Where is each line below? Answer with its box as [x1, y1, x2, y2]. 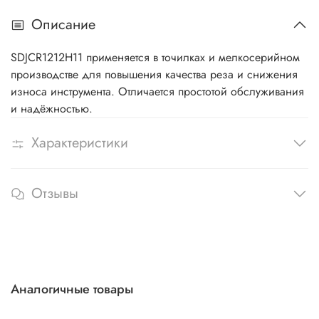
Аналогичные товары [11, 279, 133, 298]
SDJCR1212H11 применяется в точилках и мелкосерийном [11, 49, 300, 66]
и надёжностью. [11, 100, 93, 117]
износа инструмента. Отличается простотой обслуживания [11, 83, 304, 100]
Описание [31, 14, 95, 36]
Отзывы [31, 183, 78, 204]
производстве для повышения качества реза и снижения [11, 66, 298, 83]
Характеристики [31, 132, 128, 154]
